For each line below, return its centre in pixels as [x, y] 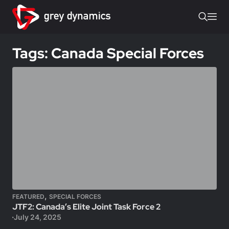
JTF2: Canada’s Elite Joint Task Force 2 [86, 207]
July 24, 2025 [37, 217]
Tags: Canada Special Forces [108, 53]
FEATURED [28, 197]
